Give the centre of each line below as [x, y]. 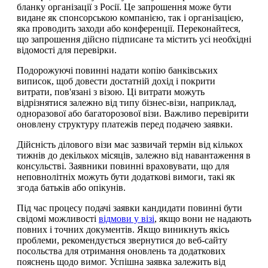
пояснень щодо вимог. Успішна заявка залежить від [121, 261]
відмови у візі [127, 218]
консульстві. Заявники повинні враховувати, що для [123, 166]
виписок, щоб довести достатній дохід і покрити [116, 81]
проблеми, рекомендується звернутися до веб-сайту [122, 240]
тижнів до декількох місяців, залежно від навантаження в [134, 155]
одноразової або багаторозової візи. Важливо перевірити [133, 113]
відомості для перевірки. [67, 50]
